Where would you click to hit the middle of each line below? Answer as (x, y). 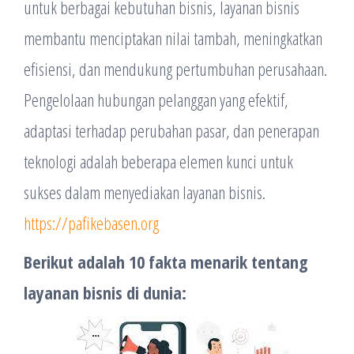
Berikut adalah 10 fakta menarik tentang (166, 262)
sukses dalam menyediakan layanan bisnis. (145, 192)
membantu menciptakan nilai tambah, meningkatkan (173, 38)
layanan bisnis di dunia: (105, 292)
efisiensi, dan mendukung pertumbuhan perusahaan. (175, 69)
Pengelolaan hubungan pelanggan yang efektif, (156, 100)
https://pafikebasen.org (91, 223)
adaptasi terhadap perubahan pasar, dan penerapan (171, 130)
